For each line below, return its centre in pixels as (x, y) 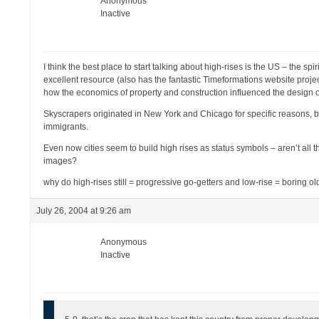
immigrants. (66, 127)
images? (61, 161)
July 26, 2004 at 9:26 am (84, 211)
